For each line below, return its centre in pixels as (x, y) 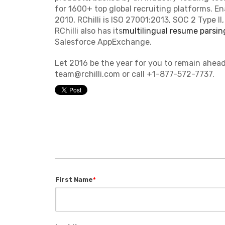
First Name (74, 179)
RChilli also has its (88, 31)
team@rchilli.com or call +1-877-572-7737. (134, 74)
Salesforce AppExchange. (103, 42)
